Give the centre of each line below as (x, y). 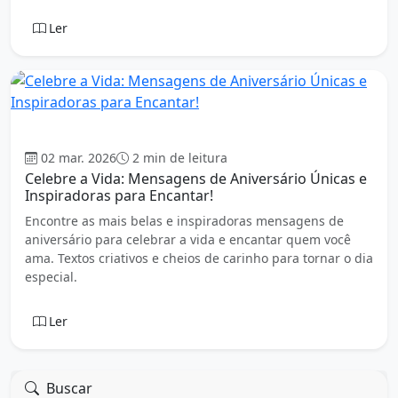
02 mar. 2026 (79, 158)
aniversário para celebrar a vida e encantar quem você (188, 240)
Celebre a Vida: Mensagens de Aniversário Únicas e (196, 179)
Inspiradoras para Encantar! (119, 196)
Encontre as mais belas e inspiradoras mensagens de (184, 221)
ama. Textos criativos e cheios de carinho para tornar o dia (199, 259)
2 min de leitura (180, 158)
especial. (51, 277)
